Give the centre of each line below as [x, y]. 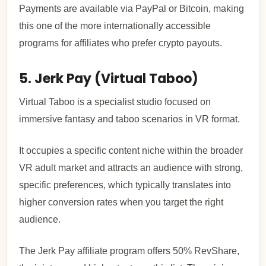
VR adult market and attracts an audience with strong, [131, 167]
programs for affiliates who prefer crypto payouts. [121, 43]
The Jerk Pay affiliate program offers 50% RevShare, [129, 251]
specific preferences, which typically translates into [125, 185]
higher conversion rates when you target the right [121, 202]
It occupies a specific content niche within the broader [131, 150]
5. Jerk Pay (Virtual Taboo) [109, 78]
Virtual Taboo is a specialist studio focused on [115, 102]
